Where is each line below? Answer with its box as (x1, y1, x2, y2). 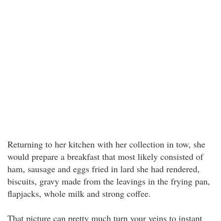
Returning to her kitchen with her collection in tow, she (7, 138, 205, 150)
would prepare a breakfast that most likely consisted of (7, 150, 203, 162)
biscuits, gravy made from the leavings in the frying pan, (7, 175, 210, 187)
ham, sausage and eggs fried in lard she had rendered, (7, 163, 200, 175)
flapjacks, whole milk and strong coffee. (7, 187, 151, 199)
